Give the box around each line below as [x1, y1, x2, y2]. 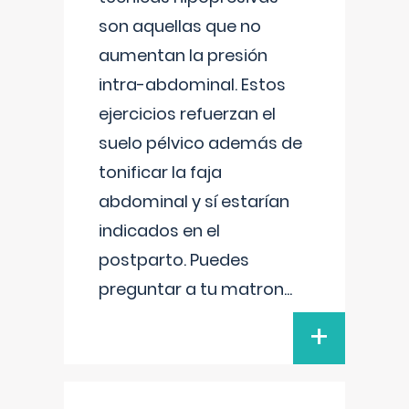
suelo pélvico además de [99, 131, 302, 154]
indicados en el [99, 219, 220, 242]
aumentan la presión [99, 44, 267, 67]
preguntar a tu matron [99, 278, 284, 300]
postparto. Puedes [99, 248, 249, 271]
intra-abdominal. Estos [99, 73, 286, 96]
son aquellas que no [99, 15, 261, 37]
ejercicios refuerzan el [99, 102, 276, 125]
